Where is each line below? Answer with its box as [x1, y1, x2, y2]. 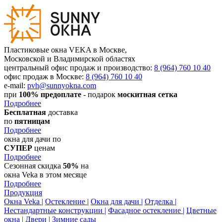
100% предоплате [19, 90, 81, 99]
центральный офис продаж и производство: [4, 63, 154, 72]
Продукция [4, 188, 42, 197]
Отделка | [145, 197, 176, 206]
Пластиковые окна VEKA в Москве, [4, 46, 127, 54]
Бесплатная [4, 108, 46, 116]
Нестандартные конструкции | [4, 206, 106, 215]
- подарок [81, 90, 117, 99]
